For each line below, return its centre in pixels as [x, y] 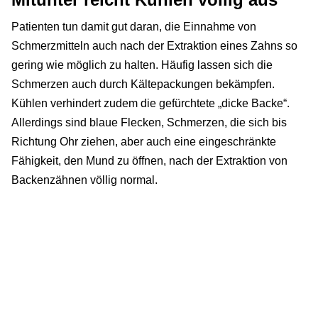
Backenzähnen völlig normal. [84, 180]
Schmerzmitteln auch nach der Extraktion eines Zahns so [154, 46]
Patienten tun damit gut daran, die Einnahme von [134, 27]
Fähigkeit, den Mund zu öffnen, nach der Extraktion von [149, 161]
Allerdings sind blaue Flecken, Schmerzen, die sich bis [149, 123]
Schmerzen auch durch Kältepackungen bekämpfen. [143, 84]
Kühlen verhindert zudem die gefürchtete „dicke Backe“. [150, 104]
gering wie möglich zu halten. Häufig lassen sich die [142, 65]
